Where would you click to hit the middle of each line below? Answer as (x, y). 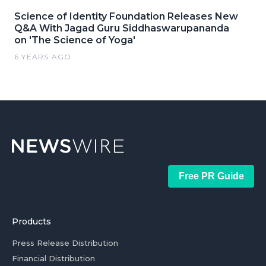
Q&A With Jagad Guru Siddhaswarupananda (122, 28)
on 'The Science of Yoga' (75, 40)
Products (31, 221)
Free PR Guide (211, 176)
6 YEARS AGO (43, 57)
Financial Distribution (53, 258)
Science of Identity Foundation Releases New (126, 16)
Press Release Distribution (65, 243)
